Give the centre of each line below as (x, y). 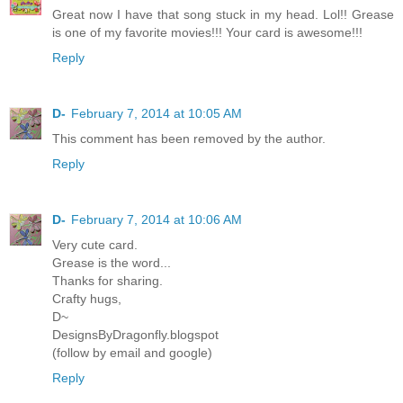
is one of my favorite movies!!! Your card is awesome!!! (207, 33)
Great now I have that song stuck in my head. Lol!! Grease (223, 15)
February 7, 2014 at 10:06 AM (157, 220)
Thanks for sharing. (107, 281)
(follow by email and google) (132, 353)
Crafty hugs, (87, 299)
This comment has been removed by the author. (189, 139)
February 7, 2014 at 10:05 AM (157, 114)
